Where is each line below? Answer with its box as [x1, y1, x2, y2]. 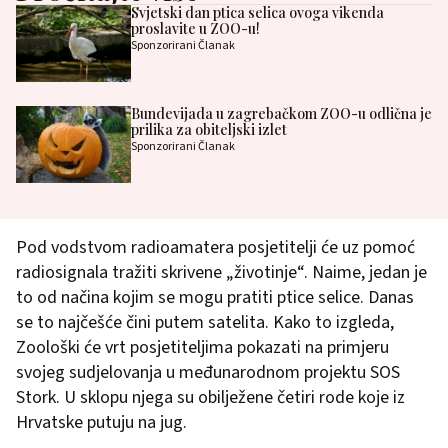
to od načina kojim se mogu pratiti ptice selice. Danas [16, 285, 414, 311]
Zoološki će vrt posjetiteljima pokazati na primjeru [16, 335, 389, 361]
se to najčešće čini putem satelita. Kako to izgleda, [16, 310, 394, 336]
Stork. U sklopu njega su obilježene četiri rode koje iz [16, 385, 405, 411]
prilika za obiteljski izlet [130, 119, 287, 139]
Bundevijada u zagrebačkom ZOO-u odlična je [130, 103, 432, 123]
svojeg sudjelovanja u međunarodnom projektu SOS [16, 360, 400, 386]
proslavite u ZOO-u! [130, 19, 260, 39]
